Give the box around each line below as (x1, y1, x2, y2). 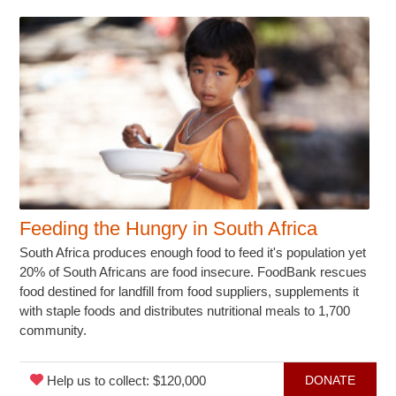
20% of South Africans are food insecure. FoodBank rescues (19, 264, 368, 280)
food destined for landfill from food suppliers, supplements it (19, 284, 360, 300)
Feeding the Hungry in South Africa (19, 217, 318, 240)
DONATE (304, 373, 355, 388)
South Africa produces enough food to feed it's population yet (19, 245, 367, 261)
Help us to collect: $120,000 (43, 373, 207, 389)
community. (19, 323, 88, 339)
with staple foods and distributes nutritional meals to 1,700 (19, 303, 351, 319)
